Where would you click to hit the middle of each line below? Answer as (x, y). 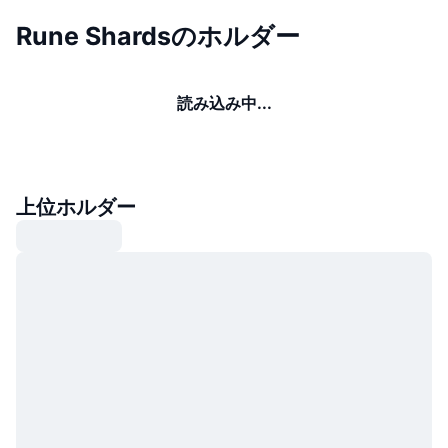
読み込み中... (224, 102)
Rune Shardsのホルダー (158, 35)
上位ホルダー (76, 206)
